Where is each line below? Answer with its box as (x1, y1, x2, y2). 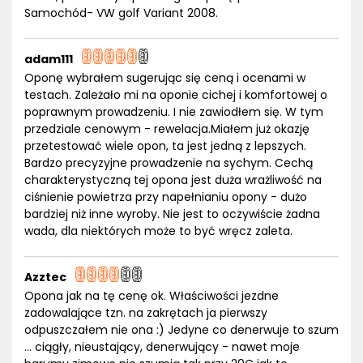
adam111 (24, 51, 73, 67)
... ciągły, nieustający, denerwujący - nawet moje (24, 339, 300, 355)
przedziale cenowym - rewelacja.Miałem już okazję (24, 121, 310, 137)
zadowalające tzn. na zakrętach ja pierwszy (24, 305, 267, 321)
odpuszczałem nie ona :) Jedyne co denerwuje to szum (24, 322, 339, 338)
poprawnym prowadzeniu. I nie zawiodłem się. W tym (24, 104, 323, 120)
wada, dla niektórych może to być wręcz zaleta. (24, 223, 293, 239)
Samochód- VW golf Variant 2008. (24, 5, 218, 21)
